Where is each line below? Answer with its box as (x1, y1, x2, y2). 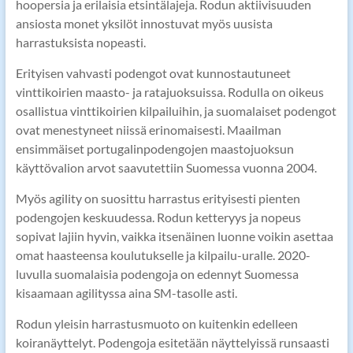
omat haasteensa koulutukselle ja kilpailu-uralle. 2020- (15, 247, 310, 263)
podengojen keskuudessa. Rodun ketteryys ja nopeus (15, 210, 301, 225)
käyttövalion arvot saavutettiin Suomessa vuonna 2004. (15, 160, 317, 176)
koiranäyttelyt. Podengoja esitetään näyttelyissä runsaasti (15, 335, 329, 351)
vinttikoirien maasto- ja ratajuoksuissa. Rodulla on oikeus (15, 84, 324, 100)
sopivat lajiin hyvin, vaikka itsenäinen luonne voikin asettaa (15, 229, 333, 244)
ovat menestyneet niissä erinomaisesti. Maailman (15, 122, 281, 138)
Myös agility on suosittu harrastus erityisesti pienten (15, 191, 300, 206)
